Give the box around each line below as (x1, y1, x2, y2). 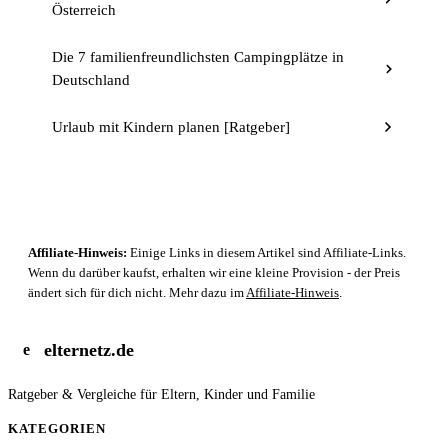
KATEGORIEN (8, 420, 107, 436)
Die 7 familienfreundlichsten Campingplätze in (52, 48, 344, 65)
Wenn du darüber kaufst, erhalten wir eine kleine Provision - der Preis (28, 264, 400, 280)
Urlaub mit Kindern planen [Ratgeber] (52, 118, 290, 135)
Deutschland (52, 71, 130, 88)
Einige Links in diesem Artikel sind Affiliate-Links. (127, 244, 406, 260)
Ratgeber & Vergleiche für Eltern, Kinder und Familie (8, 386, 315, 402)
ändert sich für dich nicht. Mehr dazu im (28, 284, 246, 300)
